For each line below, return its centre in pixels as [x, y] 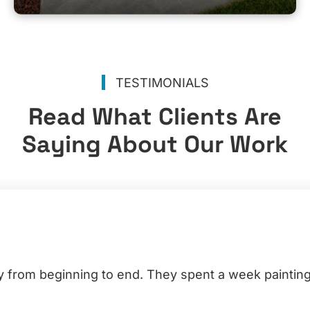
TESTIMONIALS [162, 83]
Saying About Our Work [155, 145]
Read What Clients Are [155, 117]
